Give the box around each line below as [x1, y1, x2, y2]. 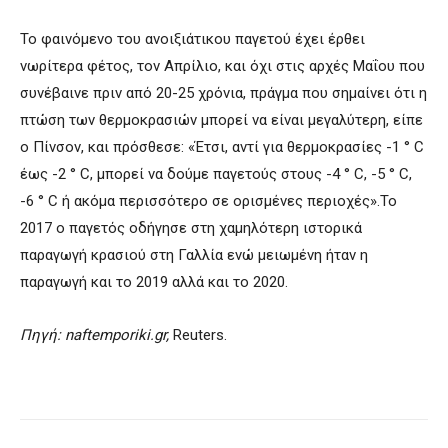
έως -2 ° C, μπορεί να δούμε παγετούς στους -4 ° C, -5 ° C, [20, 164, 412, 183]
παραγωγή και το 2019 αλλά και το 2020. [20, 272, 288, 291]
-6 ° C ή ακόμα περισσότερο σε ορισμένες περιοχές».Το [20, 191, 397, 210]
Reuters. [173, 325, 227, 344]
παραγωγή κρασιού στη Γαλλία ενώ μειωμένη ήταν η [20, 245, 368, 264]
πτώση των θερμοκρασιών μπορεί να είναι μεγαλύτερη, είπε [20, 110, 423, 129]
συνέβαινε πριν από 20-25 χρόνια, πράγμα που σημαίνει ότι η [20, 83, 427, 102]
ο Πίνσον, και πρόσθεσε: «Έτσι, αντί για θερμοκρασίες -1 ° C [20, 137, 424, 156]
